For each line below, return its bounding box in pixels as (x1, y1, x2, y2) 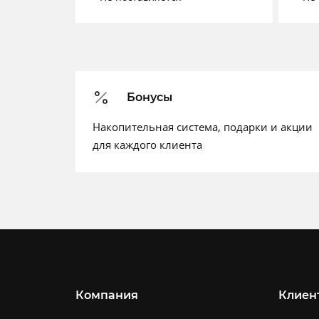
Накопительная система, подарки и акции (93, 120, 313, 134)
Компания (75, 288, 138, 302)
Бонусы (127, 90, 172, 104)
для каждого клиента (93, 137, 202, 152)
